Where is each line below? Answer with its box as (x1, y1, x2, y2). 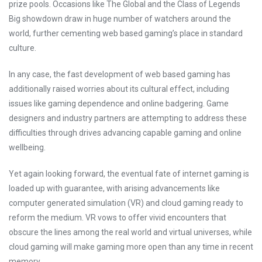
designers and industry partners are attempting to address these (9, 113, 247, 123)
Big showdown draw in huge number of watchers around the (9, 14, 231, 23)
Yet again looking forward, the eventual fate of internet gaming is (9, 169, 249, 178)
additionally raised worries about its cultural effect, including (9, 84, 229, 94)
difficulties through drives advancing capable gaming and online (9, 128, 242, 137)
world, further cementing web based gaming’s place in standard (9, 29, 243, 38)
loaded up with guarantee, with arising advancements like (9, 184, 220, 193)
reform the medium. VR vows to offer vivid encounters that (9, 213, 226, 222)
